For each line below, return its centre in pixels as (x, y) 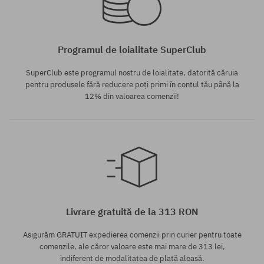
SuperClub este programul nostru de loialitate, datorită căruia (132, 73)
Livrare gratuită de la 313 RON (132, 212)
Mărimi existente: (36, 183)
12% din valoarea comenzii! (132, 97)
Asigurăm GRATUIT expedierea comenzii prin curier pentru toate (132, 235)
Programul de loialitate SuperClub (132, 50)
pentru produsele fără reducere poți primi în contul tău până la (132, 85)
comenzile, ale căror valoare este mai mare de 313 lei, (132, 247)
